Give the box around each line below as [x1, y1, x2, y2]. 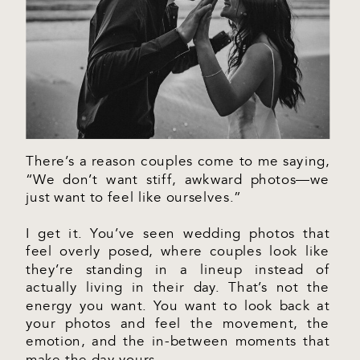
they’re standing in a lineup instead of [25, 261, 329, 279]
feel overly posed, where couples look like [25, 243, 329, 260]
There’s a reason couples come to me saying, [25, 153, 329, 170]
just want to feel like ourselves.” [25, 189, 241, 207]
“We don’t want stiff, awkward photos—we [25, 171, 329, 189]
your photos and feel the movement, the [25, 315, 329, 333]
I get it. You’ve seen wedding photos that [25, 225, 329, 243]
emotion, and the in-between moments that [25, 333, 329, 350]
